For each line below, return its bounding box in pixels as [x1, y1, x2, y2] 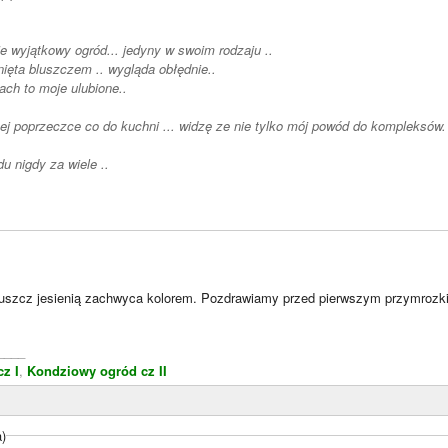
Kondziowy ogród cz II [27, 361, 167, 381]
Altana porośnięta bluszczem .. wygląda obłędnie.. [107, 59, 216, 79]
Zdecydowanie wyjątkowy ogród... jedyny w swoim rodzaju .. [122, 40, 277, 60]
